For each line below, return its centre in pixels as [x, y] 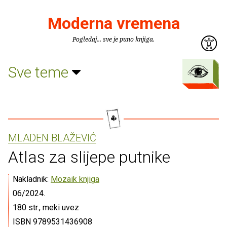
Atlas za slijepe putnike [89, 157]
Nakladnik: [32, 179]
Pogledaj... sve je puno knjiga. [113, 39]
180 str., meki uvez [46, 207]
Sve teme [40, 72]
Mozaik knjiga [75, 179]
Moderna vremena [113, 23]
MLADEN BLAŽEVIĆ [52, 138]
